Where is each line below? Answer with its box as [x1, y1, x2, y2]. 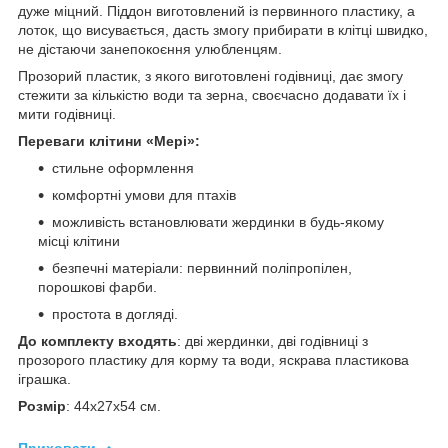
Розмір [18, 397, 66, 414]
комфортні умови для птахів [52, 186, 236, 203]
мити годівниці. [18, 105, 116, 122]
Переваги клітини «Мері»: [18, 132, 200, 149]
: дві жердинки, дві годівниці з [177, 332, 368, 349]
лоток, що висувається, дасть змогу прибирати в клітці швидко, [18, 21, 428, 38]
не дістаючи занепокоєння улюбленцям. [18, 40, 282, 57]
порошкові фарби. [38, 278, 157, 295]
